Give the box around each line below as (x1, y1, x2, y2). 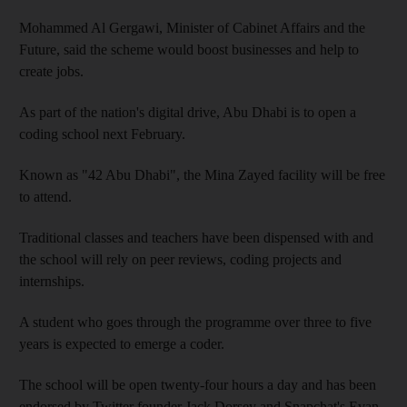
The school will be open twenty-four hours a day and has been (19, 376, 376, 392)
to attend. (19, 188, 72, 204)
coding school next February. (19, 125, 185, 142)
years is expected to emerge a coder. (19, 335, 224, 352)
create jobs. (19, 63, 84, 79)
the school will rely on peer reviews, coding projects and (19, 251, 342, 267)
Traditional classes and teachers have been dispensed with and (19, 229, 373, 245)
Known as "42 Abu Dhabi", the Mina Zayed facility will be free (19, 166, 385, 183)
